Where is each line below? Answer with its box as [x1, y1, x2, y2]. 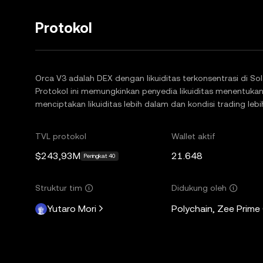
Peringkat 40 [83, 153, 116, 159]
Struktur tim [35, 183, 82, 193]
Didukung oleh [171, 183, 227, 193]
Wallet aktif [171, 131, 216, 141]
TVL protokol [35, 131, 86, 141]
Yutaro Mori [47, 203, 96, 214]
